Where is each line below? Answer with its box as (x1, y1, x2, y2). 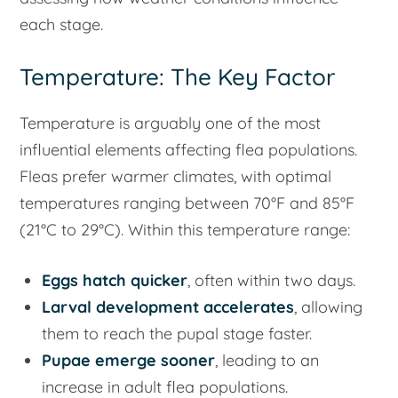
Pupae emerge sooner (42, 350, 216, 371)
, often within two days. (187, 270, 356, 291)
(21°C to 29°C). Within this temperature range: (20, 219, 351, 241)
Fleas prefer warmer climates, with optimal (20, 166, 332, 187)
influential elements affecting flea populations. (20, 139, 358, 161)
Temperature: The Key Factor (20, 61, 336, 92)
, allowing (294, 297, 363, 318)
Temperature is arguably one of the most (20, 113, 322, 134)
